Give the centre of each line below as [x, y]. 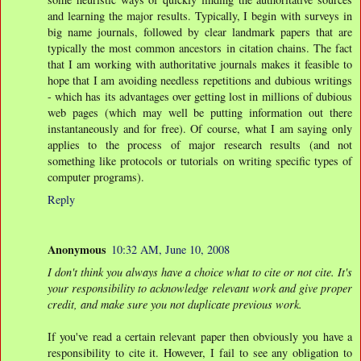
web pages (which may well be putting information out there [200, 112]
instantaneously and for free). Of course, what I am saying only [200, 128]
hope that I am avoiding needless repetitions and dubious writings [200, 80]
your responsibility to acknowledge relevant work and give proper [200, 288]
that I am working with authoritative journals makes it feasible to [200, 64]
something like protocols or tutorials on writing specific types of [200, 160]
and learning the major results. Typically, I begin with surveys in [200, 15]
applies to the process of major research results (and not [200, 144]
